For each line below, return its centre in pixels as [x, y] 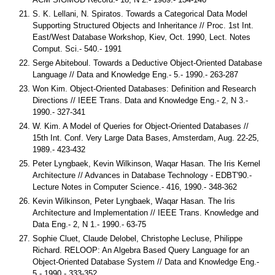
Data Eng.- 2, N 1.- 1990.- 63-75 [89, 225]
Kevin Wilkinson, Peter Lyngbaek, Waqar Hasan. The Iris [134, 201]
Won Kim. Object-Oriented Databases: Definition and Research [144, 89]
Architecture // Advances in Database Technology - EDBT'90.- [142, 176]
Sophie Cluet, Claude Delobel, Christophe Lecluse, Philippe [137, 239]
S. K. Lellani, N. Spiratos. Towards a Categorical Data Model [140, 14]
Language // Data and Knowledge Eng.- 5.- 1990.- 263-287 [135, 75]
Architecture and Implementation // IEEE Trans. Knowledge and [145, 213]
